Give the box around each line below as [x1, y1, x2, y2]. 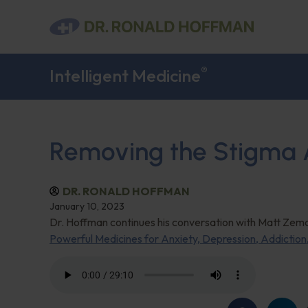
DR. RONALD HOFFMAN [63, 184, 190, 198]
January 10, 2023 [49, 200, 124, 212]
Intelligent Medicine [49, 65, 201, 87]
